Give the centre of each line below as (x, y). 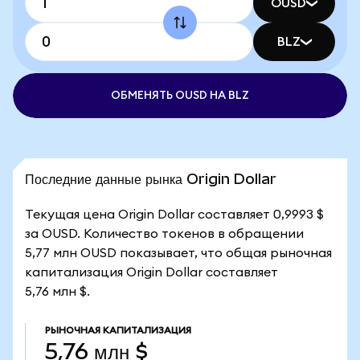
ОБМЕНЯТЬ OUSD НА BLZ (180, 96)
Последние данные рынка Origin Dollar (151, 179)
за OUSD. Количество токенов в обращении (164, 234)
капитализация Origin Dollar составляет (151, 272)
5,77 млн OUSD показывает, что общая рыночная (178, 253)
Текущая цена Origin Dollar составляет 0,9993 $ (174, 215)
